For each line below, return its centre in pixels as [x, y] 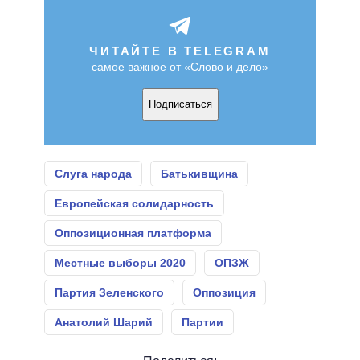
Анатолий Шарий [104, 322]
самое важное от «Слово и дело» [180, 66]
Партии [202, 322]
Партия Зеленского [109, 292]
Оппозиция [224, 292]
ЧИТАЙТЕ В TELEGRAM [180, 51]
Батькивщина [199, 173]
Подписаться [180, 104]
